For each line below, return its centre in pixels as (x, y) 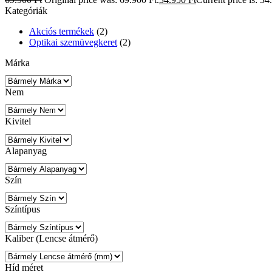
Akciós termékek (62, 32)
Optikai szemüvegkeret (73, 42)
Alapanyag (26, 151)
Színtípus (22, 209)
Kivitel (18, 121)
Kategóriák (26, 11)
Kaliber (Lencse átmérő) (51, 239)
